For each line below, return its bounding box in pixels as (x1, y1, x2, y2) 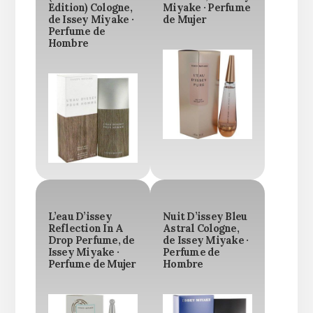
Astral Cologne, (163, 222, 239, 235)
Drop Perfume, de (48, 234, 135, 247)
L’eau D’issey (48, 210, 112, 224)
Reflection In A (48, 222, 124, 235)
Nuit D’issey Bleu (163, 210, 247, 224)
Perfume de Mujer (48, 258, 136, 271)
